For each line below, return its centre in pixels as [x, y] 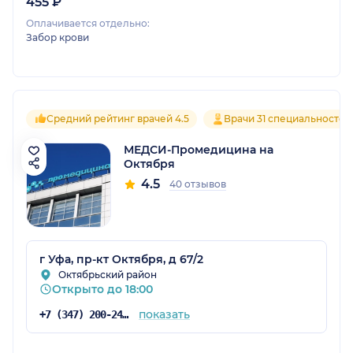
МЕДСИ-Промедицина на [199, 150]
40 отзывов [198, 184]
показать [164, 315]
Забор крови [58, 38]
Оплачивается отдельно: [88, 24]
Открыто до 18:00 [102, 290]
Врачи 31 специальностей [288, 119]
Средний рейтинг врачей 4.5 [118, 119]
